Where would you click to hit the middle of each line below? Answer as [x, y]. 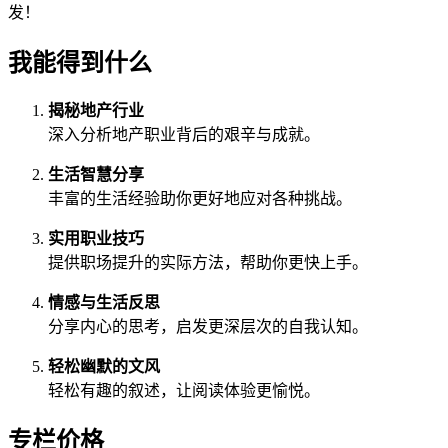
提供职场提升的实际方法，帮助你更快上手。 [208, 263]
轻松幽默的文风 [104, 367]
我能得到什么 [80, 62]
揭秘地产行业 [96, 111]
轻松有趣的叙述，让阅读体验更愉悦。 [184, 391]
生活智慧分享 [96, 175]
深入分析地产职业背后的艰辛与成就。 [184, 135]
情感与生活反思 [104, 303]
